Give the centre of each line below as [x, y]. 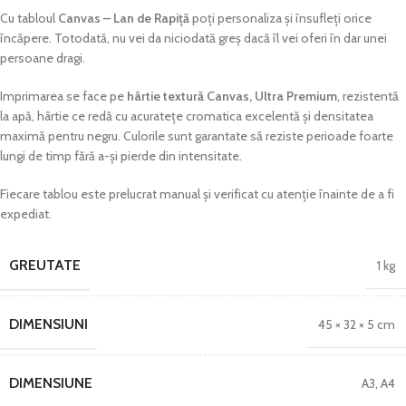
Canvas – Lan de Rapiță [125, 18]
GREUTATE [45, 265]
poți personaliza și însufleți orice [282, 18]
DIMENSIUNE [51, 383]
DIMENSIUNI [48, 324]
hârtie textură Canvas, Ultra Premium [232, 96]
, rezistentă [368, 96]
